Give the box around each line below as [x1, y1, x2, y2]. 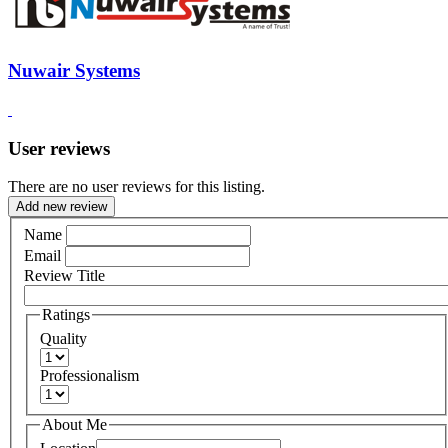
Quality [40, 329, 87, 347]
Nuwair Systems [8, 60, 140, 82]
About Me [42, 415, 107, 433]
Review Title [24, 266, 105, 284]
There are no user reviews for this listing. [8, 178, 265, 196]
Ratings [42, 305, 90, 323]
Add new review [16, 199, 107, 215]
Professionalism [40, 366, 139, 384]
